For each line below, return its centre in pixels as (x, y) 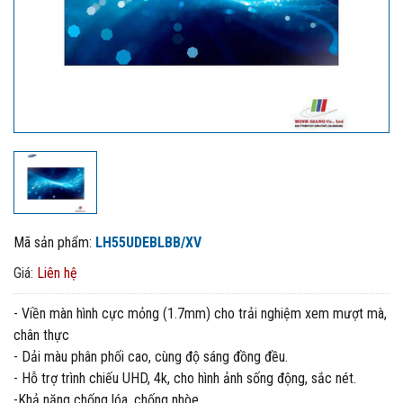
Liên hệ (57, 273)
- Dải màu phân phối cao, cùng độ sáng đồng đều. (151, 357)
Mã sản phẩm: (54, 242)
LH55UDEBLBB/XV (148, 242)
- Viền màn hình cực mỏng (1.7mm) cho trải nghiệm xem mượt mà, (200, 313)
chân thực (41, 335)
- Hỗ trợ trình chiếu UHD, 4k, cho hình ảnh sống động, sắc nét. (185, 378)
